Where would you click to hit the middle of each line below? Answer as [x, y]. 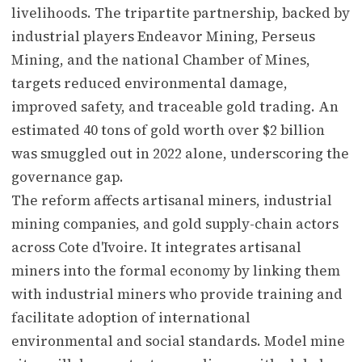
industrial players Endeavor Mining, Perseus [163, 36]
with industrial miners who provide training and [177, 294]
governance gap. [67, 177]
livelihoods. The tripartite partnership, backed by [181, 13]
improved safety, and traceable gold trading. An [175, 106]
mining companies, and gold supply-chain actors [175, 223]
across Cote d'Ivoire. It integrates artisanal [156, 247]
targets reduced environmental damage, [149, 83]
